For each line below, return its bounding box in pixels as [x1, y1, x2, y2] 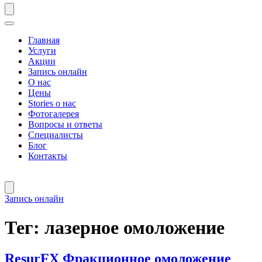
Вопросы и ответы [28, 119, 102, 130]
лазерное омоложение [44, 216, 225, 238]
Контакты [28, 151, 67, 161]
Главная [28, 35, 60, 46]
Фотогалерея [28, 109, 79, 119]
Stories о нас [28, 98, 76, 109]
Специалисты [28, 130, 83, 140]
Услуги [28, 46, 56, 56]
